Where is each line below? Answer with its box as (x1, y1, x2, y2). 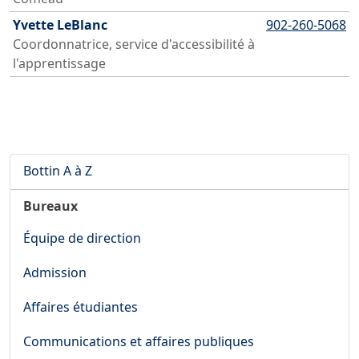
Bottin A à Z (23, 162, 92, 179)
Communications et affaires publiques (23, 333, 254, 350)
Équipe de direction (23, 229, 141, 247)
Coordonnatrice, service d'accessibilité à (13, 35, 255, 53)
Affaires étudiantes (23, 298, 138, 316)
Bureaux (23, 197, 78, 215)
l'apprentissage (13, 54, 106, 72)
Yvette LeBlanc (13, 16, 107, 34)
